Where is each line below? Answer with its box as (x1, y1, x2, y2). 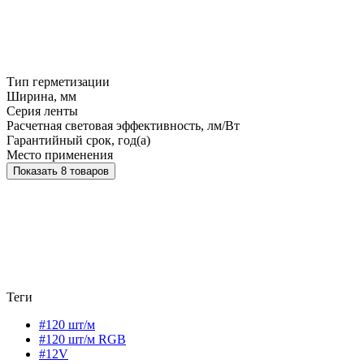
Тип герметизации (6, 75, 110, 89)
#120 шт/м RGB (39, 332, 126, 347)
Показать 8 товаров (61, 165, 109, 178)
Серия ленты (6, 104, 78, 119)
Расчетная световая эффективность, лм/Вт (6, 119, 240, 133)
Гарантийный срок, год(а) (6, 133, 150, 148)
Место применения (6, 148, 113, 162)
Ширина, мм (6, 89, 76, 104)
